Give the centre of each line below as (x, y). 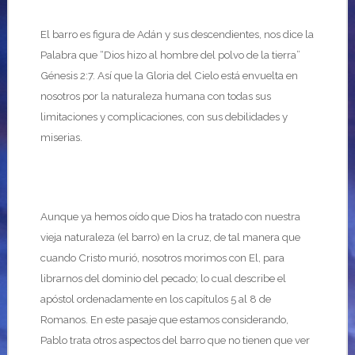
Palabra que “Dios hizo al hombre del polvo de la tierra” (170, 55)
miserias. (61, 137)
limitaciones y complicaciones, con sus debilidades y (164, 116)
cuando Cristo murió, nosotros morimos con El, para (162, 258)
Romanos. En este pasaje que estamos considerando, (164, 319)
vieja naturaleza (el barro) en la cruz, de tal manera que (170, 237)
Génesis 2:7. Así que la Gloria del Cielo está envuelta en (169, 75)
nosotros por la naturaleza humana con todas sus (155, 96)
